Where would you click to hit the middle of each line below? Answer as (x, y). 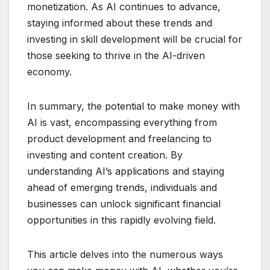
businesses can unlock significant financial (124, 203)
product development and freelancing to (119, 138)
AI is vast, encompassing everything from (122, 122)
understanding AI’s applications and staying (126, 171)
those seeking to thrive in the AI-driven (116, 55)
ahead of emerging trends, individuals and (122, 187)
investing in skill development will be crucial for (135, 39)
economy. (49, 71)
